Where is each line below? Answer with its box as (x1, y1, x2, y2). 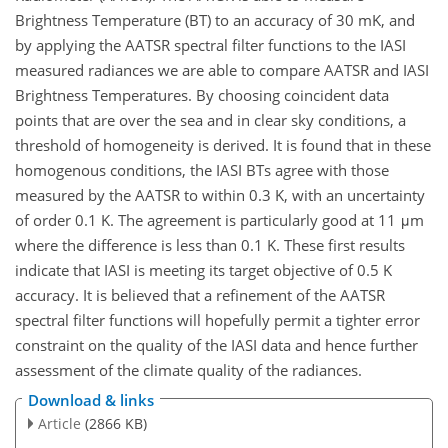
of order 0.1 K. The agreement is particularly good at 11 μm (15, 209, 424, 230)
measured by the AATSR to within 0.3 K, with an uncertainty (15, 184, 425, 205)
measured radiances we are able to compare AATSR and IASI (15, 59, 429, 80)
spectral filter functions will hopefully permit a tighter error (15, 309, 420, 330)
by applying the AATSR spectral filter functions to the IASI (15, 34, 406, 55)
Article (37, 414, 81, 433)
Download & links (28, 390, 154, 410)
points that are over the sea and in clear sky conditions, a (15, 109, 406, 130)
